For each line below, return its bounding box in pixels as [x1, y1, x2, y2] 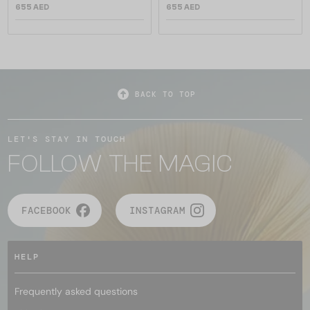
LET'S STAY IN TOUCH [8, 133, 126, 145]
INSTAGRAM [129, 203, 185, 217]
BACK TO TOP [134, 89, 196, 99]
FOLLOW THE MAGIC [8, 149, 232, 178]
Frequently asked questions [15, 284, 138, 298]
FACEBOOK [21, 203, 71, 217]
